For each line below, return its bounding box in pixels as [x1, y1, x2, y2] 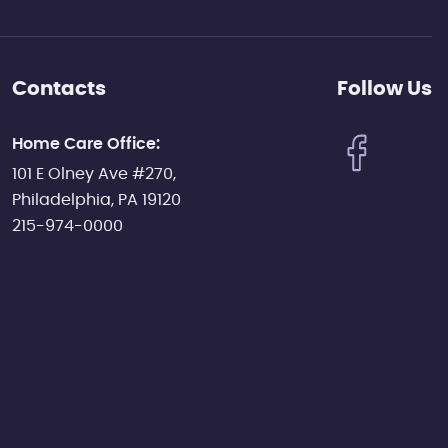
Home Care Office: [12, 136, 160, 152]
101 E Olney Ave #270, [12, 166, 176, 182]
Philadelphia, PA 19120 [12, 192, 181, 208]
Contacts [12, 79, 106, 99]
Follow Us [337, 79, 432, 99]
